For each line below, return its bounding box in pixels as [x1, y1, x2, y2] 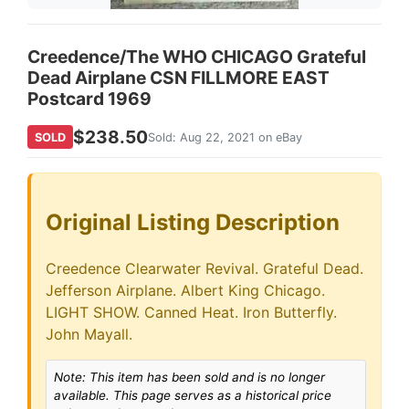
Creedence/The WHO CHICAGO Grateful [27, 46, 366, 68]
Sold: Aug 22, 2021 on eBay [148, 130, 302, 144]
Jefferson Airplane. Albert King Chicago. [46, 280, 325, 299]
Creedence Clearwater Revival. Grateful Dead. [46, 258, 363, 278]
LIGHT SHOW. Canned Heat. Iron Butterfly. [46, 302, 337, 321]
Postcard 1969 [27, 88, 152, 110]
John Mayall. [46, 324, 132, 343]
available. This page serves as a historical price [54, 387, 331, 403]
